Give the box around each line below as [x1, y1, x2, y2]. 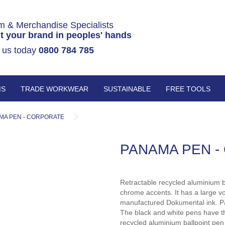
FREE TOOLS [166, 85, 210, 93]
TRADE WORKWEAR [21, 85, 88, 93]
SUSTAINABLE [103, 85, 151, 93]
